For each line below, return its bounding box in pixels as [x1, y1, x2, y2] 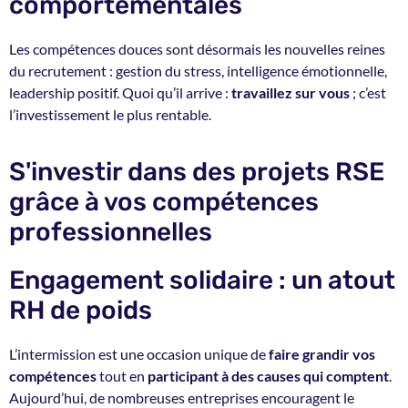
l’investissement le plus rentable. [9, 105, 211, 123]
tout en [97, 367, 148, 385]
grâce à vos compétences [9, 187, 319, 218]
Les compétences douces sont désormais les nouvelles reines [9, 39, 385, 57]
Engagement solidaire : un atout [9, 265, 395, 296]
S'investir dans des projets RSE [9, 157, 384, 188]
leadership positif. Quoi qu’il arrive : [9, 83, 231, 101]
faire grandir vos [269, 345, 375, 363]
